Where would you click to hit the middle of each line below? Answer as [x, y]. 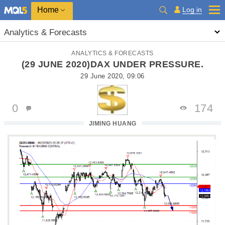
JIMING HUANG [113, 124]
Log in [192, 10]
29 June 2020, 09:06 [113, 76]
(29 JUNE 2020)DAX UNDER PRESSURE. [113, 64]
